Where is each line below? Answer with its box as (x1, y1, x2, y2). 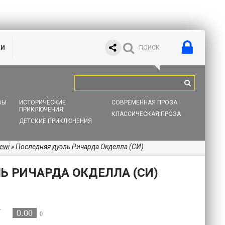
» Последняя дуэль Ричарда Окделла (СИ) (10, 143, 144, 151)
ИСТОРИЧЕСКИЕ (19, 99, 66, 106)
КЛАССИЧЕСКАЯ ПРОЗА (111, 110, 181, 118)
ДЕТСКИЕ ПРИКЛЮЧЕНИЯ (19, 118, 92, 125)
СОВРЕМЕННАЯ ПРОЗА (111, 99, 178, 106)
